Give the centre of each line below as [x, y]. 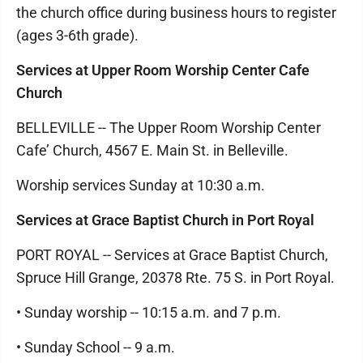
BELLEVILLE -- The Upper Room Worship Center [169, 128]
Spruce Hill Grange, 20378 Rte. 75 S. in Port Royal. [175, 278]
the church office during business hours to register [176, 13]
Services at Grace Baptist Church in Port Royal [165, 220]
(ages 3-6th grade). [77, 35]
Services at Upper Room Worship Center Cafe [163, 70]
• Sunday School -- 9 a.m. [96, 347]
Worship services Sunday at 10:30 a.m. [141, 185]
